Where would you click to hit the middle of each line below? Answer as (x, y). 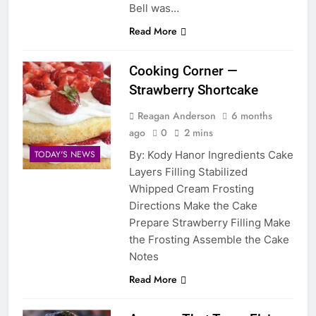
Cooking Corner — (183, 71)
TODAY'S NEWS (65, 155)
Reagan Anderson (176, 115)
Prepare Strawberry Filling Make (209, 222)
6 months (251, 115)
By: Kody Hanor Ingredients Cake (211, 154)
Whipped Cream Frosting (191, 188)
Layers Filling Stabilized (188, 171)
